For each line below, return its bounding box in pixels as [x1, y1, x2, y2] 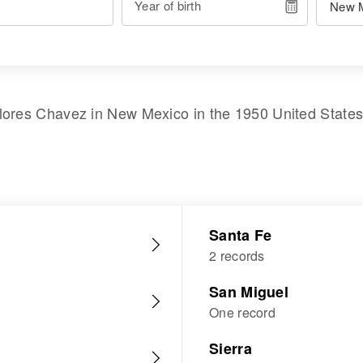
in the [189, 102, 235, 123]
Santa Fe [209, 224, 272, 246]
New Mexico [107, 102, 190, 123]
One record [209, 303, 275, 322]
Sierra [209, 338, 252, 359]
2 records [209, 246, 265, 265]
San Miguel [209, 281, 288, 302]
